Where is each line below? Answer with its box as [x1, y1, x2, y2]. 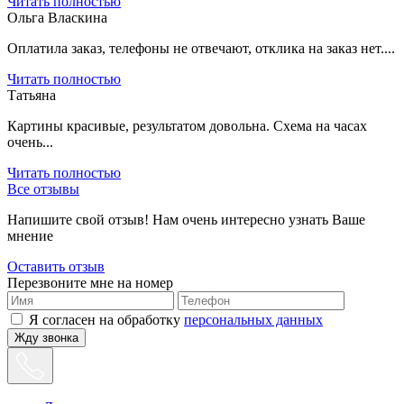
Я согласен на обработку [29, 311, 184, 327]
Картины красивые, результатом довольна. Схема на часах [7, 117, 367, 133]
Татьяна [7, 87, 56, 103]
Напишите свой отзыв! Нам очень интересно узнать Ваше [7, 211, 365, 227]
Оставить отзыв [7, 258, 105, 274]
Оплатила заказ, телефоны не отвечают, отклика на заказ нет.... [7, 40, 395, 56]
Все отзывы [7, 180, 79, 197]
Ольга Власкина [7, 9, 107, 25]
